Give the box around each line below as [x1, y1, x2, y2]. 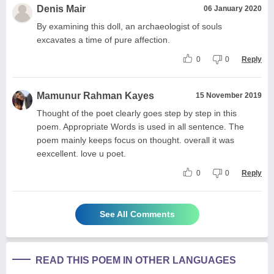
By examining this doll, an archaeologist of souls [37, 21, 222, 31]
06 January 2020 [204, 4, 262, 13]
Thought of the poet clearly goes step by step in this [37, 108, 237, 118]
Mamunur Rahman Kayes [37, 90, 154, 101]
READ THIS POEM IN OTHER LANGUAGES [35, 254, 236, 265]
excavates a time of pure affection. [37, 34, 170, 45]
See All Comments [99, 209, 175, 219]
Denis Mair [37, 3, 86, 14]
